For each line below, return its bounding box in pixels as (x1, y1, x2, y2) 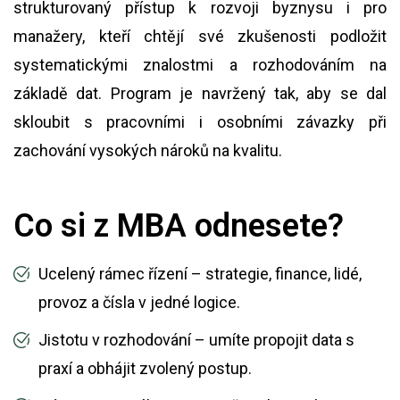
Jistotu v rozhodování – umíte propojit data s (37, 330, 354, 349)
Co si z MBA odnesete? (13, 207, 344, 245)
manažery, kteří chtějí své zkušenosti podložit (13, 27, 387, 46)
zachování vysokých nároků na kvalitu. (13, 141, 282, 160)
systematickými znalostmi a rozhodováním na (13, 55, 387, 74)
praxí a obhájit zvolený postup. (37, 359, 252, 378)
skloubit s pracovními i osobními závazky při (13, 112, 387, 131)
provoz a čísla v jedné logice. (37, 293, 240, 312)
